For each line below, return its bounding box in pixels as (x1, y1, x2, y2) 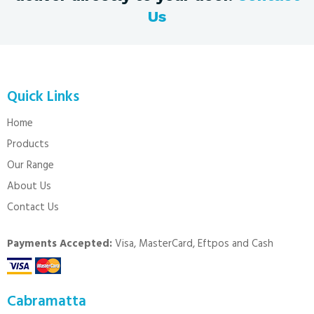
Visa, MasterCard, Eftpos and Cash (112, 235, 273, 253)
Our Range (7, 156, 54, 174)
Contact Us (7, 198, 59, 216)
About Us (7, 177, 51, 195)
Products (7, 135, 49, 153)
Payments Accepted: (7, 235, 112, 253)
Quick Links (7, 85, 79, 109)
